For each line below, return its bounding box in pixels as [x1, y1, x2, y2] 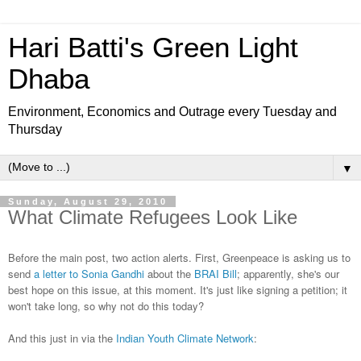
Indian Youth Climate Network [116, 330, 254, 346]
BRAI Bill [194, 265, 237, 281]
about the [144, 265, 194, 281]
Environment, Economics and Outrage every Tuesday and [8, 105, 337, 118]
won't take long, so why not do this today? [8, 297, 204, 313]
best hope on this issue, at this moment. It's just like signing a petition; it [8, 281, 347, 297]
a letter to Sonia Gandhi [34, 265, 144, 281]
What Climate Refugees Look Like [8, 206, 297, 228]
